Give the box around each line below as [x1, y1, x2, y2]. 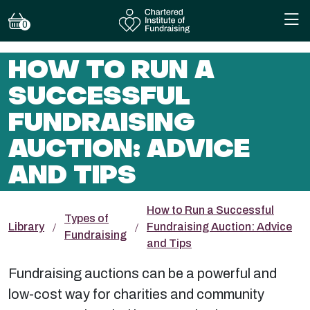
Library [8, 221, 44, 232]
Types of [64, 212, 109, 224]
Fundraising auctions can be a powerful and [8, 266, 277, 281]
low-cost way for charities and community [8, 286, 264, 302]
